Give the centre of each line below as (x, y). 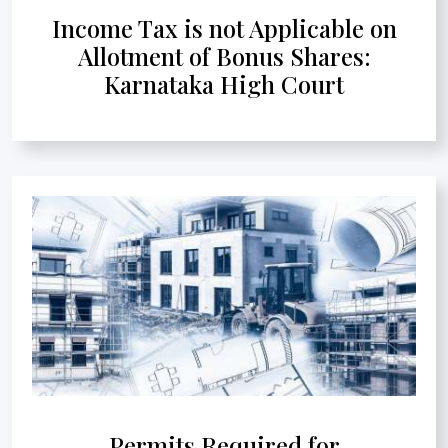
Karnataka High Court (224, 83)
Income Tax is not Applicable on (224, 27)
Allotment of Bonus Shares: (224, 55)
